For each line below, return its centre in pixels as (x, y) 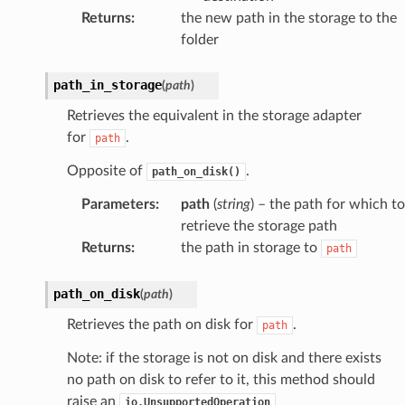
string (233, 204)
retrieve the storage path (259, 226)
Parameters (118, 204)
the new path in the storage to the (288, 18)
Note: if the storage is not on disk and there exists (224, 358)
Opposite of (106, 170)
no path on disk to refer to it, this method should (221, 379)
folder (199, 39)
